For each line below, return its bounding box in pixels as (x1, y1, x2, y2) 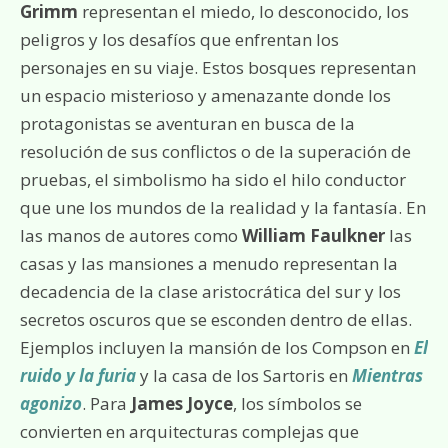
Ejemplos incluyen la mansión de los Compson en (20, 336, 414, 359)
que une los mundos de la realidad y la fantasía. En (20, 196, 426, 219)
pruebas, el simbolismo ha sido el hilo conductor (20, 168, 406, 191)
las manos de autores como (20, 224, 242, 247)
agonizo (20, 392, 82, 415)
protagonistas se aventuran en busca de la (20, 112, 355, 135)
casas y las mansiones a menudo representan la (20, 252, 398, 275)
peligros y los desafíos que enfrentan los (20, 28, 339, 51)
